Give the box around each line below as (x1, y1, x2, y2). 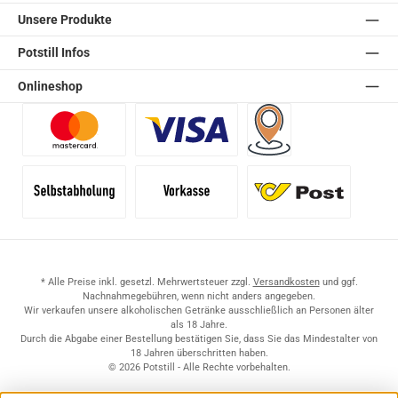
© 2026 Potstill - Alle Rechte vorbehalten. (107, 362, 291, 373)
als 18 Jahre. (171, 319, 227, 330)
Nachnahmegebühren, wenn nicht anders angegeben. (83, 291, 315, 302)
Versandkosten (252, 276, 320, 288)
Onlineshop (18, 78, 83, 94)
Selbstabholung (73, 219, 152, 234)
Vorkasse (185, 219, 234, 234)
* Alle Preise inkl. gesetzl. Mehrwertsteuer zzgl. (40, 276, 253, 288)
